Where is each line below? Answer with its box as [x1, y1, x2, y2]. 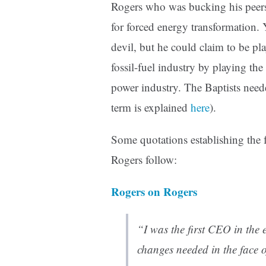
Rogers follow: [111, 152, 177, 167]
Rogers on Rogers [111, 183, 197, 200]
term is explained [111, 100, 191, 115]
